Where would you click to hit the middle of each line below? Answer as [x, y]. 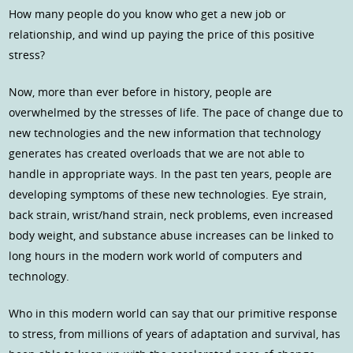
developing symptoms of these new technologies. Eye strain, [168, 195]
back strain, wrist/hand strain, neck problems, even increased [171, 215]
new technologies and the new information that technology [165, 133]
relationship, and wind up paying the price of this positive [162, 35]
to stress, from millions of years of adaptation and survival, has [175, 334]
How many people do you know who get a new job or [148, 14]
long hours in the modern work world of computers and [156, 256]
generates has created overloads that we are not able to [157, 154]
